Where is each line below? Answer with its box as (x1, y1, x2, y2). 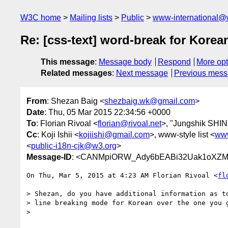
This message (41, 58, 95, 67)
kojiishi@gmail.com (79, 130, 150, 139)
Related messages (41, 69, 112, 78)
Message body (99, 58, 152, 67)
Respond (157, 58, 191, 67)
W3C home (20, 13, 61, 22)
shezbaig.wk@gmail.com (104, 96, 195, 105)
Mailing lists (70, 13, 112, 22)
